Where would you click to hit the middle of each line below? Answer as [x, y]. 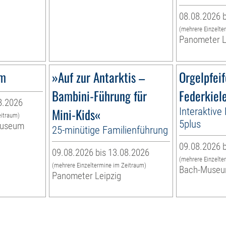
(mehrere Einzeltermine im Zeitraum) [99, 165]
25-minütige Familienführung [110, 130]
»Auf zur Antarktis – [99, 77]
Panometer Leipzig [87, 176]
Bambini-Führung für [100, 96]
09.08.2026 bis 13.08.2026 [101, 153]
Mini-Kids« [76, 115]
